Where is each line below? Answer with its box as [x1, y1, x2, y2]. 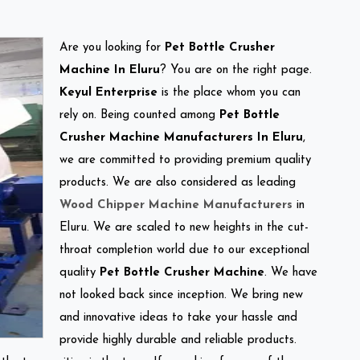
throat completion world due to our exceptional [59, 243, 309, 256]
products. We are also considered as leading [59, 176, 296, 189]
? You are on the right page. [160, 63, 312, 76]
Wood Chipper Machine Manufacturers [59, 198, 292, 211]
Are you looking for [59, 41, 165, 54]
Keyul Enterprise [59, 86, 157, 99]
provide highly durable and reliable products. [59, 333, 297, 346]
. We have [264, 266, 317, 279]
